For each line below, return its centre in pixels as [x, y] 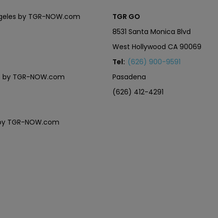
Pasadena [129, 77]
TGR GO [127, 17]
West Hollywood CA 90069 [157, 47]
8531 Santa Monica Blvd [152, 32]
